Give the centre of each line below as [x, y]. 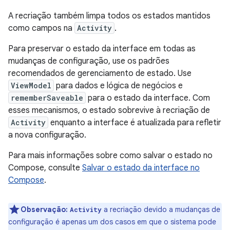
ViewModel [31, 85]
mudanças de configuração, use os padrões [89, 61]
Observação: [44, 209]
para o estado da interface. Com [148, 98]
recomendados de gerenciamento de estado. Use [100, 73]
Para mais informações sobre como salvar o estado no [110, 156]
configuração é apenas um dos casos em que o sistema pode [112, 222]
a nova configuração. [47, 135]
